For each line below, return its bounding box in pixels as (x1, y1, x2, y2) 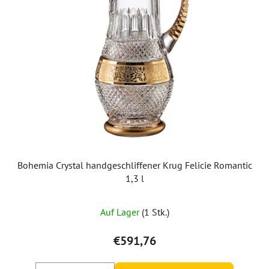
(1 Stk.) (141, 205, 169, 218)
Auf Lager (100, 205, 142, 218)
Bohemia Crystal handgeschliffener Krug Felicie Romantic (17, 159, 252, 171)
